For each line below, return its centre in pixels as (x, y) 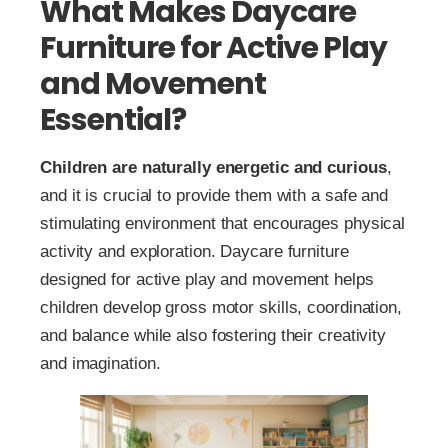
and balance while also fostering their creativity (213, 335)
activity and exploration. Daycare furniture (194, 251)
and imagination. (100, 363)
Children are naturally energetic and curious (213, 167)
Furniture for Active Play (213, 48)
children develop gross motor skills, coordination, (221, 307)
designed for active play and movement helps (207, 279)
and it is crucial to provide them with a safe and (214, 195)
